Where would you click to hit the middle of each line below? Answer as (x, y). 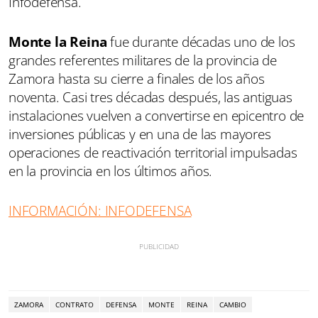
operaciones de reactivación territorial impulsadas (153, 152)
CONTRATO (75, 304)
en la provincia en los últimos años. (111, 171)
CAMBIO (233, 304)
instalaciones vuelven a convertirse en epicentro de (157, 115)
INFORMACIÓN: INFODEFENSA (100, 210)
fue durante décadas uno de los (201, 42)
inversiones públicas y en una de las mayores (140, 134)
